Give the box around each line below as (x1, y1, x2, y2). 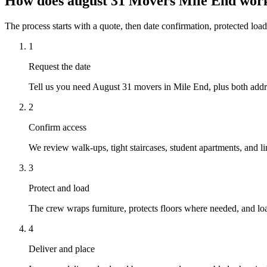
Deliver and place (29, 243, 95, 254)
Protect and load (29, 182, 89, 193)
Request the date (29, 61, 91, 72)
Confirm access (29, 122, 86, 132)
